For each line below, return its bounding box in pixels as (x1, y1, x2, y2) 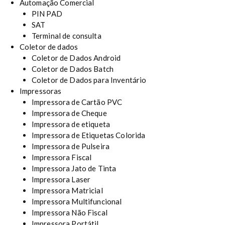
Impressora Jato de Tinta (31, 163, 117, 173)
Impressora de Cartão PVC (31, 97, 123, 106)
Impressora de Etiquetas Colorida (31, 130, 146, 140)
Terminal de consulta (31, 31, 101, 40)
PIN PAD (31, 9, 62, 18)
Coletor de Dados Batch (31, 64, 114, 73)
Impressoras (19, 86, 62, 95)
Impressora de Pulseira (31, 141, 110, 151)
